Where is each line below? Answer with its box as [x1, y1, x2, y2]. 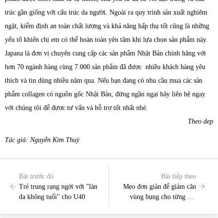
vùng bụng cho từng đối [130, 193, 197, 200]
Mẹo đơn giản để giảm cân [123, 182, 197, 190]
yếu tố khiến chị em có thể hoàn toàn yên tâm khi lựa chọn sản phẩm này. [5, 36, 208, 44]
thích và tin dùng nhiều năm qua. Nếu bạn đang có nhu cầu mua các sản [5, 77, 202, 85]
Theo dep [188, 118, 213, 126]
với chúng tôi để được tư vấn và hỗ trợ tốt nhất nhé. [5, 104, 148, 112]
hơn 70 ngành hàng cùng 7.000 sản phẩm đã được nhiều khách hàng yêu [5, 63, 205, 71]
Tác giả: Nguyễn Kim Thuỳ [5, 136, 79, 144]
